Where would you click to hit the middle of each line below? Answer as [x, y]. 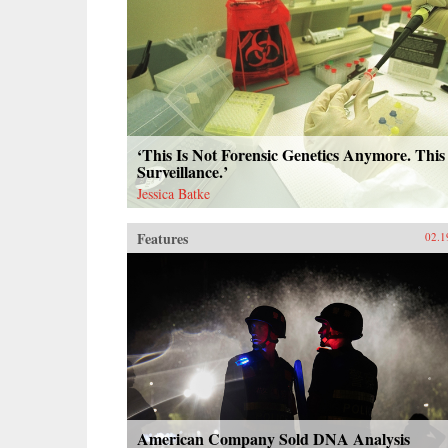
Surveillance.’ [182, 171]
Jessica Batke [173, 193]
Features [162, 238]
